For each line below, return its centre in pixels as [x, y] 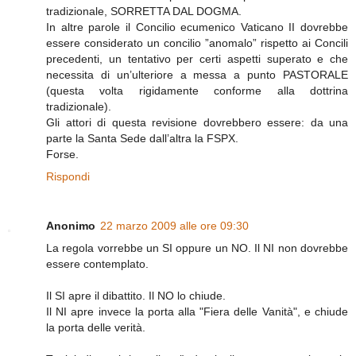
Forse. [62, 154]
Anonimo [71, 225]
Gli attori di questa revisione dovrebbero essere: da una [197, 122]
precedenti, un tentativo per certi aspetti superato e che [197, 58]
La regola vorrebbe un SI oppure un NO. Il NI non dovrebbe [197, 248]
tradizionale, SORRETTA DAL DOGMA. [144, 11]
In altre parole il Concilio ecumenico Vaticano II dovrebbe [197, 27]
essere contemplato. [97, 263]
